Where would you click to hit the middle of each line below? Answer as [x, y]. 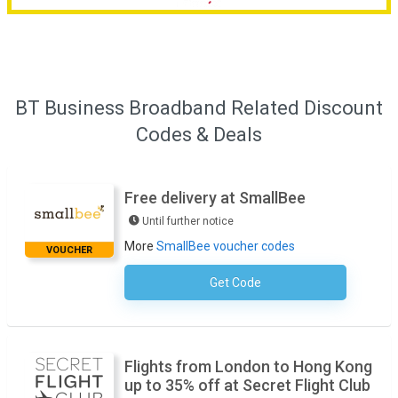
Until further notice [188, 222]
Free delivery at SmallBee [215, 198]
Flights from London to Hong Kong [248, 367]
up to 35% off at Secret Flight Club [247, 386]
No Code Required [296, 284]
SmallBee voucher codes [226, 247]
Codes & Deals [199, 135]
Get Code [235, 283]
